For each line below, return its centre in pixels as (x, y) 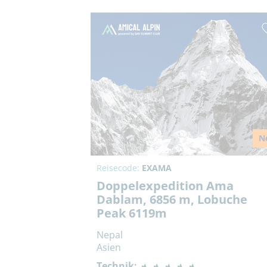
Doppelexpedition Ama (165, 186)
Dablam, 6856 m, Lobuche (172, 200)
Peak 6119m (132, 213)
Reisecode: (119, 168)
